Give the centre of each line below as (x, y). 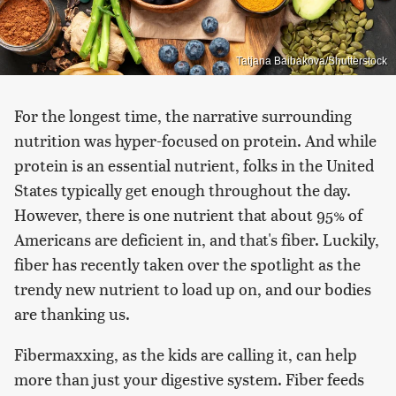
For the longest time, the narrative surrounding (183, 115)
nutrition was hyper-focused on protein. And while (195, 140)
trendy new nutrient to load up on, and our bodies (193, 288)
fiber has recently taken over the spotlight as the (187, 263)
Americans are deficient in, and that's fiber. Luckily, (197, 239)
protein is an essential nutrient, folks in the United (194, 164)
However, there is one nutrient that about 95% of (188, 214)
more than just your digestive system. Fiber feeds (189, 378)
